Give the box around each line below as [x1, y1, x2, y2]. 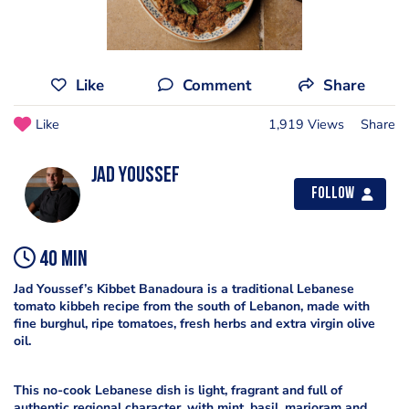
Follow [311, 186, 354, 202]
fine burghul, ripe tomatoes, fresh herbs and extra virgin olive [14, 315, 375, 332]
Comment [182, 75, 251, 96]
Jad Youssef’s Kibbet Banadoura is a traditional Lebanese [14, 280, 354, 298]
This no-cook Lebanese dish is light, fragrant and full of [14, 382, 342, 399]
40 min [36, 249, 88, 271]
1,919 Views [268, 115, 344, 133]
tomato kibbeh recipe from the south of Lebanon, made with [14, 298, 370, 315]
